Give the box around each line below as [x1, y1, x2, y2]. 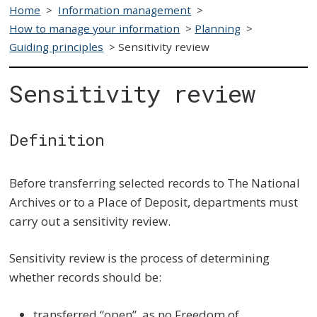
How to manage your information [9, 21, 180, 35]
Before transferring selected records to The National [9, 174, 301, 191]
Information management [58, 2, 192, 17]
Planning [195, 21, 241, 35]
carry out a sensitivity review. [9, 212, 171, 229]
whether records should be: [9, 269, 162, 286]
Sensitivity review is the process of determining [9, 250, 270, 267]
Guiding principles [9, 39, 104, 54]
